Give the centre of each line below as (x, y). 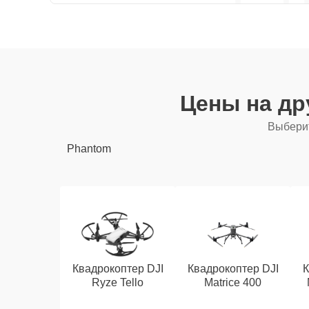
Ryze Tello (118, 282)
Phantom (89, 149)
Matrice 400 (233, 282)
